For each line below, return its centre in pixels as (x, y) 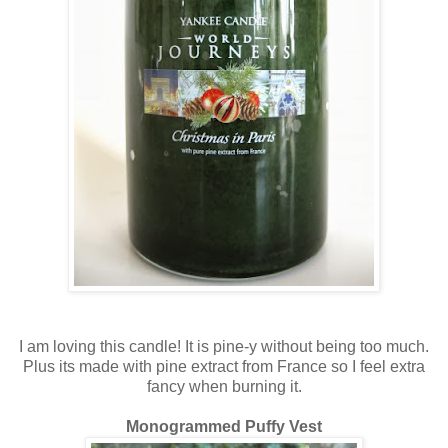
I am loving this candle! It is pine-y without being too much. (224, 347)
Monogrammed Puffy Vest (224, 427)
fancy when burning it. (224, 387)
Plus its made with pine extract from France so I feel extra (224, 367)
